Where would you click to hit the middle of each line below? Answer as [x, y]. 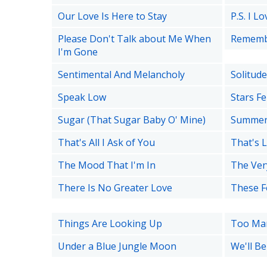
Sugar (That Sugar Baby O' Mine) [132, 120]
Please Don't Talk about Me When [134, 39]
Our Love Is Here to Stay [112, 16]
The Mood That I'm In [107, 165]
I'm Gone [78, 52]
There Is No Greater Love [115, 188]
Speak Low [82, 97]
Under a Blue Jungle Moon [117, 246]
